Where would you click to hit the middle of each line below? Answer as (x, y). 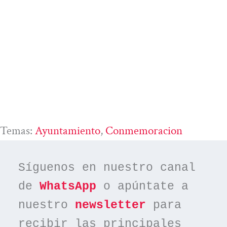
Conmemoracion (144, 131)
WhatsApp (68, 187)
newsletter (111, 205)
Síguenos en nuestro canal (107, 168)
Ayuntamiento (68, 131)
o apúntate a (143, 187)
